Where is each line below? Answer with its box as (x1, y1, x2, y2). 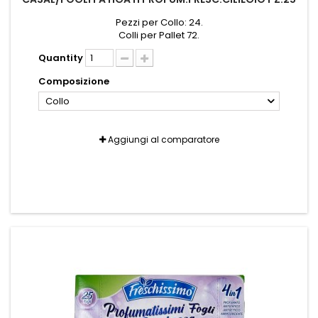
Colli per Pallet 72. (119, 28, 199, 42)
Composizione (38, 74, 111, 88)
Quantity (38, 50, 83, 65)
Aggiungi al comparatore (107, 133, 219, 146)
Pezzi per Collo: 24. (115, 16, 203, 29)
